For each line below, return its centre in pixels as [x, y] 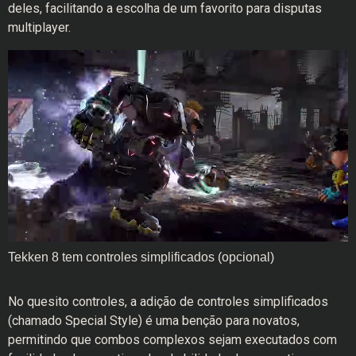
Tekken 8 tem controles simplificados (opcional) [141, 257]
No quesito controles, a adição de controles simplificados [168, 301]
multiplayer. [39, 27]
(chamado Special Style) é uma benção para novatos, [154, 320]
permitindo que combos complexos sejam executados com [172, 339]
